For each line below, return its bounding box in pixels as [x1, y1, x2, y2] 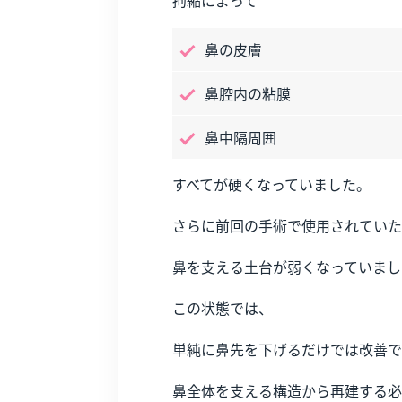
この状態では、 [172, 296, 273, 319]
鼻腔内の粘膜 [205, 82, 291, 104]
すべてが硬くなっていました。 [172, 172, 371, 195]
